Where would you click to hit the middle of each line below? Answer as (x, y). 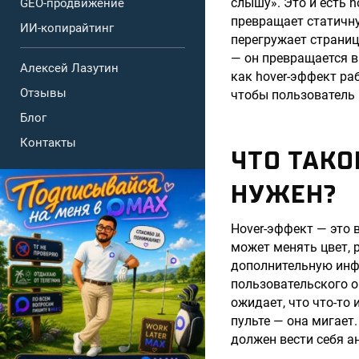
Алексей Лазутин (69, 68)
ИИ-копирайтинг (67, 28)
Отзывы (43, 93)
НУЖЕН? (284, 194)
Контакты (48, 143)
